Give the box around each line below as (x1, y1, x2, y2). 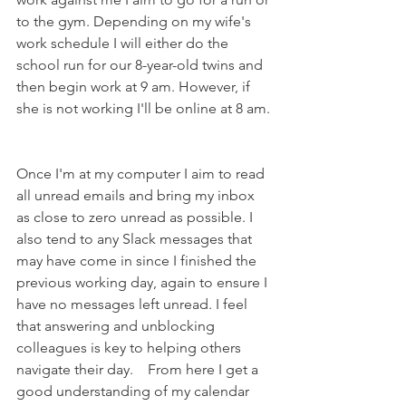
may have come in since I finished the (16, 251, 260, 269)
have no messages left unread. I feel (16, 295, 251, 313)
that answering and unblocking (16, 316, 218, 334)
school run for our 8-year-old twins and (16, 55, 266, 73)
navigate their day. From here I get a (16, 360, 262, 378)
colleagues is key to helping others (16, 338, 245, 356)
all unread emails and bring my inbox (16, 186, 258, 204)
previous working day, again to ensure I (16, 273, 271, 291)
